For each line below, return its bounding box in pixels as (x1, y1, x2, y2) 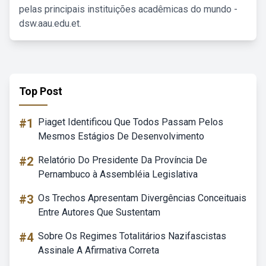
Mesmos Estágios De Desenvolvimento (38, 131, 204, 142)
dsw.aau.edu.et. (19, 18, 81, 29)
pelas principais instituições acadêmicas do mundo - (19, 4, 237, 15)
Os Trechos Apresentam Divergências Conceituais (38, 192, 246, 204)
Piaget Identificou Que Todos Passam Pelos (38, 116, 223, 128)
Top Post (19, 85, 62, 97)
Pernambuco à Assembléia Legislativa (38, 169, 198, 180)
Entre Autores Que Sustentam (38, 207, 160, 218)
